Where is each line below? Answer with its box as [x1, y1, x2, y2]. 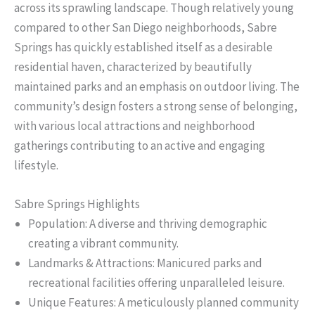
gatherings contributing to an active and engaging [14, 137, 265, 153]
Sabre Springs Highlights [14, 195, 140, 212]
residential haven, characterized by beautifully [14, 58, 252, 75]
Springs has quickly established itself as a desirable [14, 39, 273, 55]
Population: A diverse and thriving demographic [28, 215, 267, 231]
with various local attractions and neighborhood [14, 117, 255, 134]
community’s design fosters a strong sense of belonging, [14, 98, 297, 114]
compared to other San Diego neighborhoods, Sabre [14, 19, 277, 35]
